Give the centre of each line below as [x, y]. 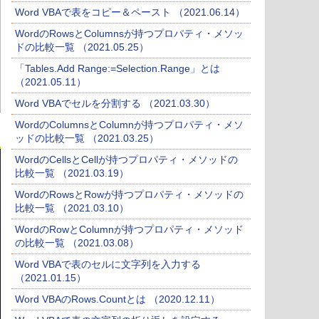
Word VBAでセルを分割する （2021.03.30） [115, 104]
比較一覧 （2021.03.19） [72, 173]
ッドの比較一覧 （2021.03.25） [87, 138]
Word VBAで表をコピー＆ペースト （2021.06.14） [130, 12]
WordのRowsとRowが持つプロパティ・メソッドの [129, 195]
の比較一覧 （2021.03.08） [77, 243]
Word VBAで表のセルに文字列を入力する [108, 265]
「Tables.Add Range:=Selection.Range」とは [117, 69]
